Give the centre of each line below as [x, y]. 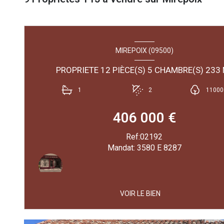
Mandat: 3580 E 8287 [144, 147]
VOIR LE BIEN [140, 193]
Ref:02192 [144, 136]
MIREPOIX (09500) [144, 51]
